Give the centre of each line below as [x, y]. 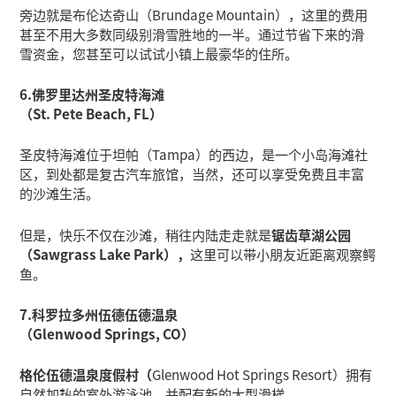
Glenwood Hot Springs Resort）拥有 [263, 374]
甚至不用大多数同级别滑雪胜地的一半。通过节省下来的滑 [192, 34]
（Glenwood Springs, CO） [107, 333]
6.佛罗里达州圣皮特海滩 [92, 94]
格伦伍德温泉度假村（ [86, 374]
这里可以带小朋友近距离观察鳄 [283, 253]
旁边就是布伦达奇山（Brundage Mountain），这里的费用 [194, 15]
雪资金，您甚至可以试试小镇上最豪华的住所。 [159, 53]
